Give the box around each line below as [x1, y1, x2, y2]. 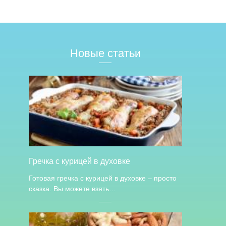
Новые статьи [70, 47, 141, 60]
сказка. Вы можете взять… [28, 185, 116, 193]
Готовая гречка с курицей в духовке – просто [28, 174, 177, 182]
